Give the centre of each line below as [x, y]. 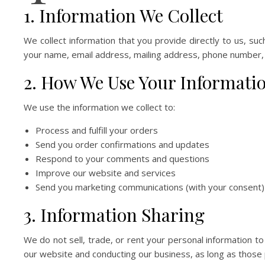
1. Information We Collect [123, 15]
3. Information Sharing [114, 215]
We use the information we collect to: [99, 107]
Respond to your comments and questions [122, 159]
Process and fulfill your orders [97, 130]
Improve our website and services [106, 173]
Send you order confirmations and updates [122, 144]
